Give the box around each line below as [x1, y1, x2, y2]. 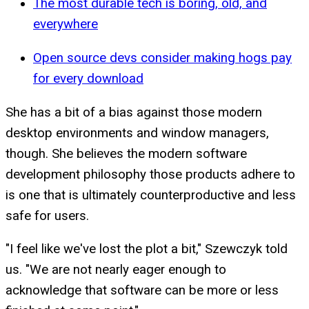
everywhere [33, 17, 98, 32]
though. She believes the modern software [6, 146, 247, 161]
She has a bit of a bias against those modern [6, 104, 262, 120]
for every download [33, 70, 143, 86]
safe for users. [6, 208, 92, 223]
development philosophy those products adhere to [6, 166, 295, 182]
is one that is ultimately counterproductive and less [6, 187, 296, 203]
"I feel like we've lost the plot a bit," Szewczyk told [6, 241, 288, 257]
